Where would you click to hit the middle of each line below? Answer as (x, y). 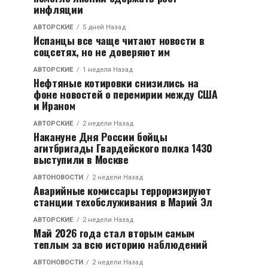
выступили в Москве (81, 159)
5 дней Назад (104, 27)
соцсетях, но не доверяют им (102, 51)
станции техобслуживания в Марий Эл (123, 202)
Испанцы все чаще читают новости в (119, 40)
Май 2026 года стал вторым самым (114, 233)
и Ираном (54, 105)
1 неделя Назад (108, 70)
